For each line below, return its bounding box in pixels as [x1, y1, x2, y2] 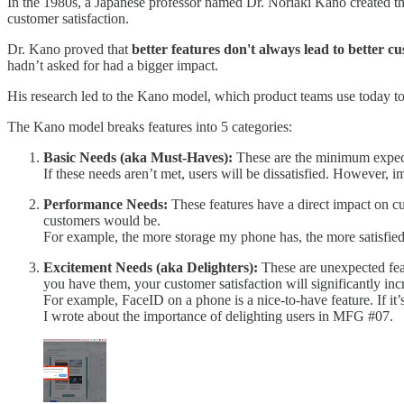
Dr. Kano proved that [7, 41, 132, 58]
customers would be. [43, 213, 161, 229]
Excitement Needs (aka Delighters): [43, 260, 258, 276]
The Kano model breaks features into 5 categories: [7, 119, 292, 135]
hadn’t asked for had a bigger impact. [7, 58, 218, 74]
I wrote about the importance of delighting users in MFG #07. [43, 308, 393, 325]
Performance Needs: [43, 197, 168, 213]
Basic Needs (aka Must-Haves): [43, 150, 233, 166]
